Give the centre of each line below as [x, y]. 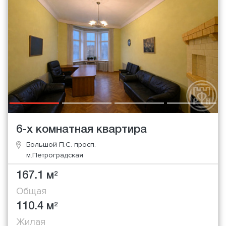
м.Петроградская [55, 155]
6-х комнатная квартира [81, 129]
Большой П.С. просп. [61, 144]
